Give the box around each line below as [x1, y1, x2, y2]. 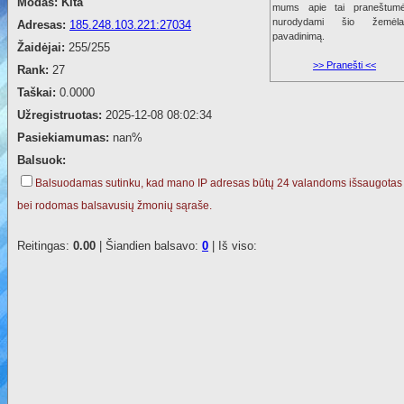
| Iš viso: [208, 239, 257, 253]
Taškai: [17, 86, 60, 100]
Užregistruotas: [17, 108, 106, 123]
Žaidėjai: [17, 41, 69, 55]
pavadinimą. [272, 31, 325, 42]
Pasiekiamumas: [17, 131, 113, 145]
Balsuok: [17, 153, 66, 168]
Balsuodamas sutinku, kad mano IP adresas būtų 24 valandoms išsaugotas [35, 177, 402, 190]
